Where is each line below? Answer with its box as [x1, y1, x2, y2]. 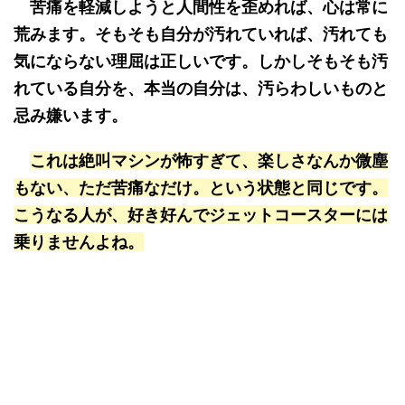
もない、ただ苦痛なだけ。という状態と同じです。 [14, 178, 388, 197]
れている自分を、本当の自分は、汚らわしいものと [14, 79, 388, 98]
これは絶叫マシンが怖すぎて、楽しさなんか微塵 [30, 151, 388, 170]
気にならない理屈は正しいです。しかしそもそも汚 [14, 52, 388, 71]
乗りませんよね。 [14, 232, 144, 251]
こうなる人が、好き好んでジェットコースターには [14, 205, 388, 224]
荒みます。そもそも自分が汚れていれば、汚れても [14, 24, 388, 43]
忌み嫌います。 [14, 106, 127, 125]
